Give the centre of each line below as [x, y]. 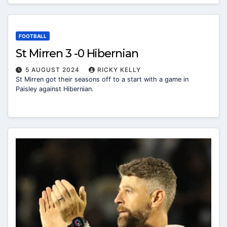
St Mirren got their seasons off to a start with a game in [102, 79]
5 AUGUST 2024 [53, 69]
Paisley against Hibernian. [55, 89]
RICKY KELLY [119, 69]
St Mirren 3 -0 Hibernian [77, 53]
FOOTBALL [33, 36]
